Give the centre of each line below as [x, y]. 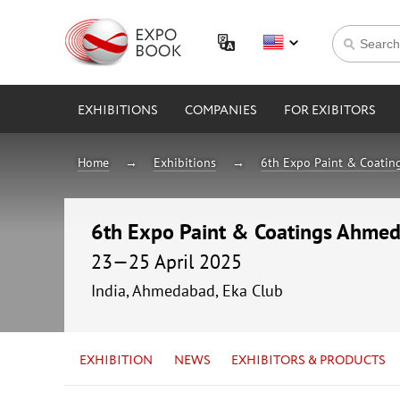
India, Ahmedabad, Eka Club [187, 290]
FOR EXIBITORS [330, 111]
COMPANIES [221, 111]
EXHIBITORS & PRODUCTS [309, 360]
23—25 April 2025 [167, 261]
